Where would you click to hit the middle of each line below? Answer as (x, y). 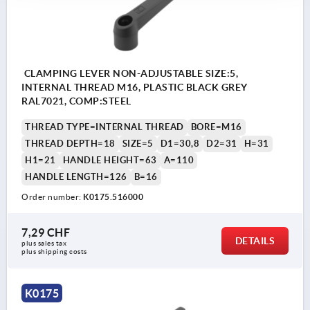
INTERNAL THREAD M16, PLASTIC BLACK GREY (135, 88)
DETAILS (255, 241)
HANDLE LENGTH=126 (76, 177)
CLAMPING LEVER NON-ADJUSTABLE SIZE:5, (130, 74)
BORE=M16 (216, 127)
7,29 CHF (46, 233)
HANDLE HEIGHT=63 (110, 161)
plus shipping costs (54, 252)
